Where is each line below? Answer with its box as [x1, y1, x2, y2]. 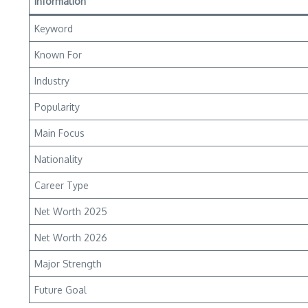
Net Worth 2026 [34, 232, 107, 243]
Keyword [34, 23, 73, 34]
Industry [34, 75, 69, 87]
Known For [34, 49, 82, 60]
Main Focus [34, 127, 85, 139]
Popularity [34, 101, 80, 113]
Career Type [34, 179, 89, 191]
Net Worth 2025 [34, 206, 107, 217]
